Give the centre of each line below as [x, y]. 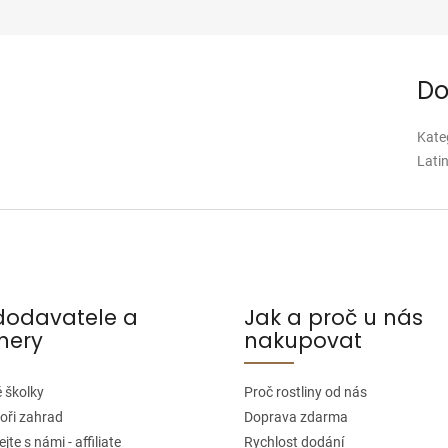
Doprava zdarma [296, 416]
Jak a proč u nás [333, 317]
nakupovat [303, 340]
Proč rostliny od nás [305, 391]
